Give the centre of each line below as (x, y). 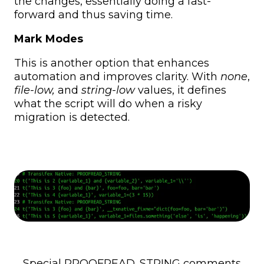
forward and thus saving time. (93, 15)
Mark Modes (49, 39)
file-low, (34, 90)
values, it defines (181, 90)
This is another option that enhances (112, 63)
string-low (108, 90)
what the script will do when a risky (108, 104)
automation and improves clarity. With (117, 77)
